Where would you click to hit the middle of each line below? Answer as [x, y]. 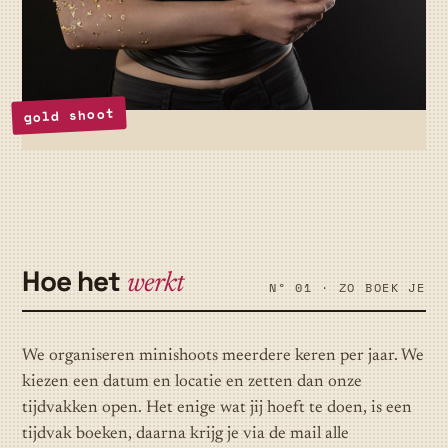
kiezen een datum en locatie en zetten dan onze [192, 383]
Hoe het [74, 280]
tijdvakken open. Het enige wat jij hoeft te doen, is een [217, 409]
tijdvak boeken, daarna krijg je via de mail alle [186, 435]
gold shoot [69, 114]
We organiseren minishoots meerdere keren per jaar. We [223, 357]
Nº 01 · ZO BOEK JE [347, 287]
